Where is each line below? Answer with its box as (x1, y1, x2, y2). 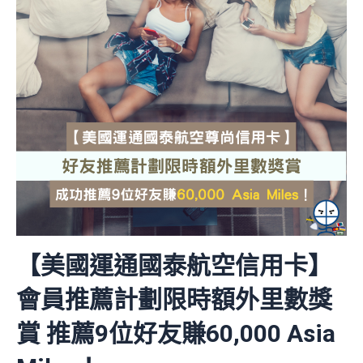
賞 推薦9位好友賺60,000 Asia (16, 319, 335, 348)
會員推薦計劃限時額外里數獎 (16, 285, 332, 314)
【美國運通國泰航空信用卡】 (16, 251, 332, 280)
